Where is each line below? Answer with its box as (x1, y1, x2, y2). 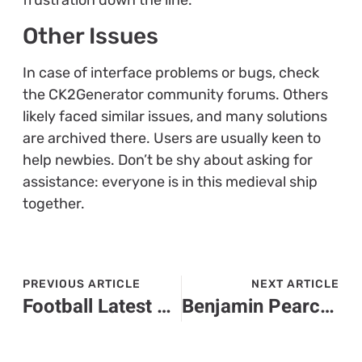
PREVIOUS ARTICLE (22, 276, 141, 291)
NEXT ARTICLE (251, 276, 340, 291)
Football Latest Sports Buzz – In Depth (156, 292, 171, 321)
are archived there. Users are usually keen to (22, 129, 321, 148)
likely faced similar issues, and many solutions (22, 107, 327, 126)
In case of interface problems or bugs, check (22, 64, 319, 82)
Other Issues (22, 23, 158, 50)
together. (22, 195, 85, 213)
